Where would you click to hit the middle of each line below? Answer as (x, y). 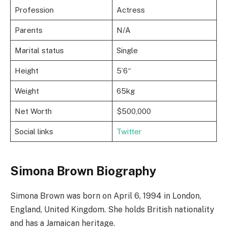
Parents (28, 30)
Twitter (129, 131)
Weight (27, 91)
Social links (34, 131)
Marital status (39, 50)
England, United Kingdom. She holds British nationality (112, 209)
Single (127, 50)
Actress (130, 10)
